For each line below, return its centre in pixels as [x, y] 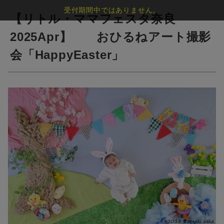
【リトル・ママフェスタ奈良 [93, 19]
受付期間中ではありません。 [112, 10]
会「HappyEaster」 [67, 55]
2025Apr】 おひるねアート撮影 [111, 37]
